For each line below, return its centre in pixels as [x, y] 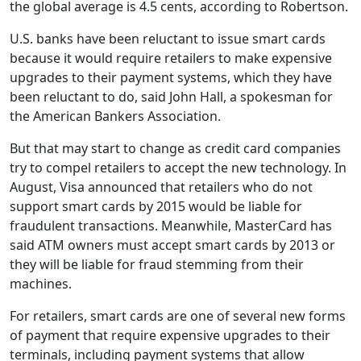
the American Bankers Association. [115, 116]
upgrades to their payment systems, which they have [171, 77]
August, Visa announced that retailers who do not [161, 187]
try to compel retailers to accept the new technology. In [178, 168]
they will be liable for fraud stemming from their [157, 264]
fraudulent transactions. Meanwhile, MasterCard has [171, 226]
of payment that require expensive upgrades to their [170, 335]
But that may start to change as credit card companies [175, 148]
